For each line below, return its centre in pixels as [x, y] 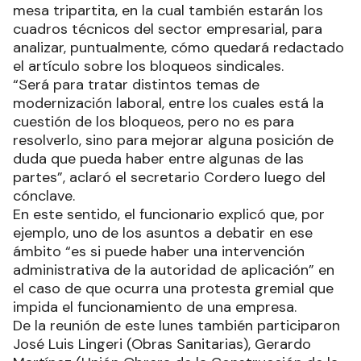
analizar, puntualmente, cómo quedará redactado [178, 47]
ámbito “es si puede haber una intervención [159, 251]
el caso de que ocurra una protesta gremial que [173, 288]
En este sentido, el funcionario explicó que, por [169, 214]
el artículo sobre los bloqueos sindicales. [148, 66]
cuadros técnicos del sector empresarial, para [168, 29]
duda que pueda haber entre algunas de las [158, 158]
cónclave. [44, 195]
